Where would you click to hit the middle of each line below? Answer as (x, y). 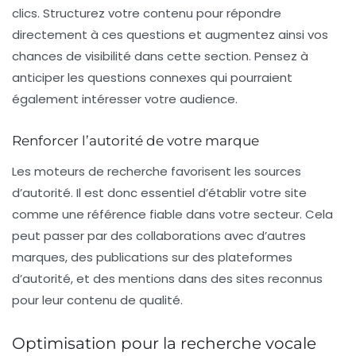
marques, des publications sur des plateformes (152, 257)
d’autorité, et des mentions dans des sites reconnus (167, 279)
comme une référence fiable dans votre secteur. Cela (172, 215)
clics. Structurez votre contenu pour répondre (147, 14)
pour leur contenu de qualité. (97, 300)
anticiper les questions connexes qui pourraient (152, 78)
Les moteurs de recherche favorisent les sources (157, 172)
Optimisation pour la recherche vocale (164, 344)
